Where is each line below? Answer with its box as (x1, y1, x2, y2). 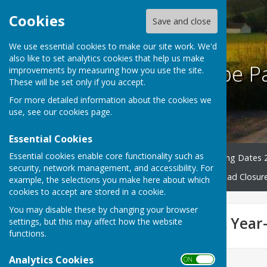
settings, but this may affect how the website (9, 215, 182, 227)
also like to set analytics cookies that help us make (9, 52, 204, 64)
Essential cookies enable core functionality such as (9, 150, 204, 162)
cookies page (59, 106, 110, 118)
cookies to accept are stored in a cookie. (9, 185, 166, 197)
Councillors (148, 151, 191, 163)
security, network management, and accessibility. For (9, 162, 213, 173)
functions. (9, 227, 46, 239)
